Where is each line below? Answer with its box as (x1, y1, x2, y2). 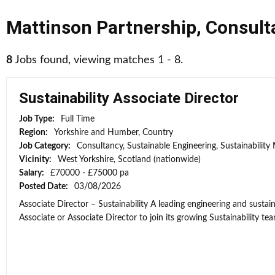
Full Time (61, 115, 95, 123)
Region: (19, 128, 50, 137)
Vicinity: (19, 155, 53, 164)
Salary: (19, 169, 46, 177)
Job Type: (19, 115, 56, 123)
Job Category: (19, 142, 72, 150)
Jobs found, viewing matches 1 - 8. (12, 55, 183, 66)
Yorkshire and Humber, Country (54, 128, 173, 137)
